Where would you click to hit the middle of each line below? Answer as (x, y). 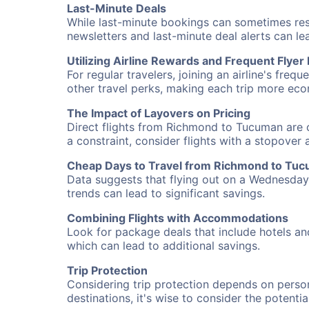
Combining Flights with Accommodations (178, 218)
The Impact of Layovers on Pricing (159, 113)
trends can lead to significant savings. (166, 193)
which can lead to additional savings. (163, 246)
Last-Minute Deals (117, 8)
